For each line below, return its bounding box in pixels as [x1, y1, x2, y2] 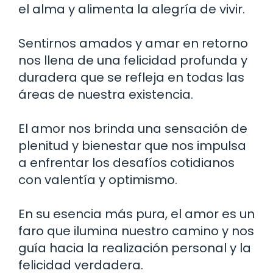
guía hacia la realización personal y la [18, 239, 251, 257]
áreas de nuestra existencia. [18, 85, 193, 103]
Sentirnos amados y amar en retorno [18, 34, 248, 52]
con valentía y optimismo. [18, 171, 177, 188]
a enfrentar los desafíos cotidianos [18, 154, 235, 171]
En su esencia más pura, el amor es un [18, 205, 255, 222]
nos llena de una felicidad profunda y [18, 51, 247, 69]
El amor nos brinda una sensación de [18, 119, 247, 137]
